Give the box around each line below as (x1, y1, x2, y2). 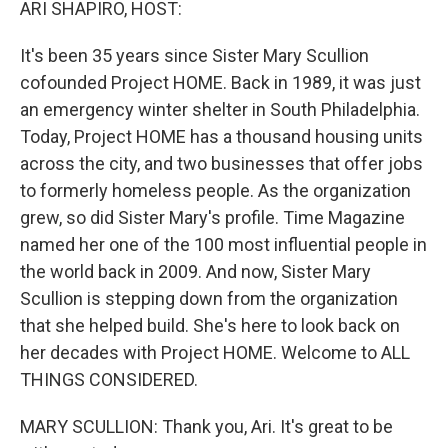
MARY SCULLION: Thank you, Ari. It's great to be (20, 416, 393, 437)
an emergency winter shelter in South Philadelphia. (20, 99, 420, 120)
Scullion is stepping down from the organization (20, 288, 398, 309)
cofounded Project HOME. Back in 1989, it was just (20, 72, 421, 93)
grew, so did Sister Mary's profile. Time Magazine (20, 207, 405, 228)
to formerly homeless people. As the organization (20, 180, 411, 201)
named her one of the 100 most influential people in (20, 234, 427, 255)
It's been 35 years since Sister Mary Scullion (20, 45, 369, 66)
